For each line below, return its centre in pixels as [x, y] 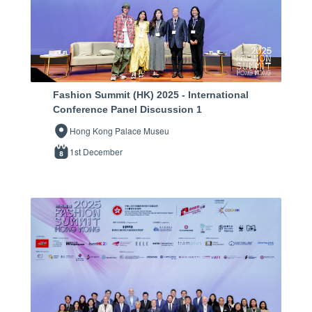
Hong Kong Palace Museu [119, 130]
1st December [96, 151]
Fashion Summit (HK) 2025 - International [151, 94]
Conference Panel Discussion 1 [127, 109]
